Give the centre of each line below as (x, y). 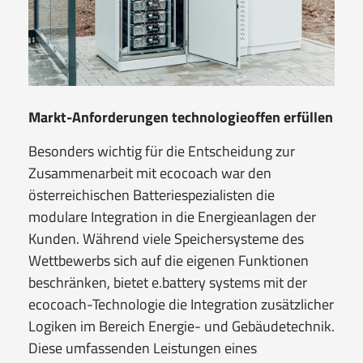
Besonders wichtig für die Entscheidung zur (162, 151)
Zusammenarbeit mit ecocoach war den (150, 173)
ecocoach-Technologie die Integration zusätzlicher (181, 304)
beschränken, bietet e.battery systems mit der (168, 282)
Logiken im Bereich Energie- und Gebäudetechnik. (181, 326)
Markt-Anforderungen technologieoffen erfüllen (181, 117)
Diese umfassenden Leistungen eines (143, 348)
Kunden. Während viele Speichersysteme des (166, 238)
